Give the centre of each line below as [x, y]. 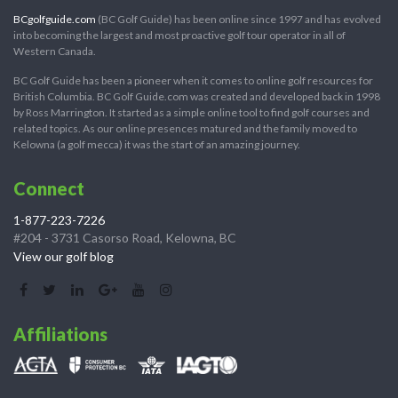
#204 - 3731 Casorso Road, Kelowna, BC [125, 238]
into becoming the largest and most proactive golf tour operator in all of [179, 36]
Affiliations [60, 334]
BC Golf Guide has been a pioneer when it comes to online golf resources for [193, 81]
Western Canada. [55, 52]
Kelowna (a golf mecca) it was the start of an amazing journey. [157, 145]
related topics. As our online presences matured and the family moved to [185, 129]
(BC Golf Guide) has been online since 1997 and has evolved [239, 20]
